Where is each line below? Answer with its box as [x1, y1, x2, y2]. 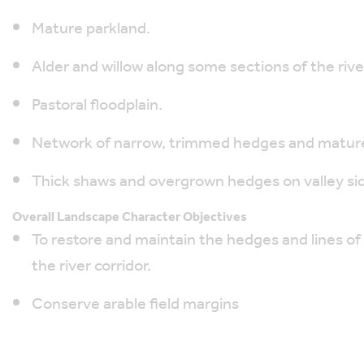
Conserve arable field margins [32, 289, 239, 320]
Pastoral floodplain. [32, 90, 162, 121]
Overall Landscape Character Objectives [12, 205, 247, 230]
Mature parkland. [32, 14, 150, 45]
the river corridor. [32, 251, 151, 282]
